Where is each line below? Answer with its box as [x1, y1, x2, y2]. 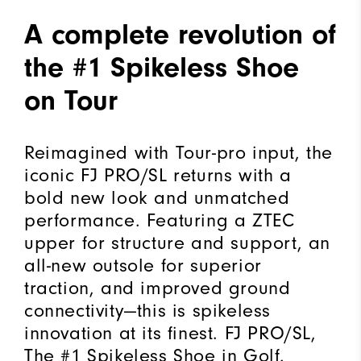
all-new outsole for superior [24, 253, 262, 276]
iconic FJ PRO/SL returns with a [24, 163, 292, 186]
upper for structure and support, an [24, 230, 331, 254]
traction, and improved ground [24, 276, 291, 299]
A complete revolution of [24, 17, 336, 51]
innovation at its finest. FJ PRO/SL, [24, 321, 317, 344]
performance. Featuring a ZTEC [24, 208, 295, 231]
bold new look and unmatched [24, 185, 290, 209]
